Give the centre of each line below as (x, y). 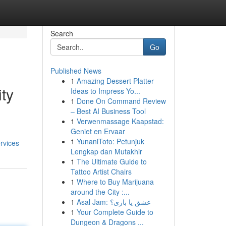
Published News (76, 71)
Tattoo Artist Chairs (101, 172)
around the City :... (100, 192)
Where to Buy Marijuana (115, 182)
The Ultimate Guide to (111, 161)
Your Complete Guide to (115, 212)
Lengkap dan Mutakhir (106, 151)
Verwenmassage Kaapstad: (120, 121)
